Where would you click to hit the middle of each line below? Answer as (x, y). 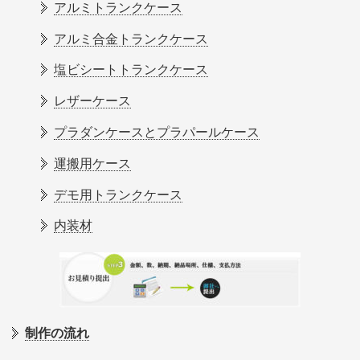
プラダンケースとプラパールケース (157, 132)
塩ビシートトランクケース (131, 70)
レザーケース (92, 101)
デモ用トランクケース (118, 194)
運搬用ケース (92, 163)
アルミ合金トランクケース (131, 39)
